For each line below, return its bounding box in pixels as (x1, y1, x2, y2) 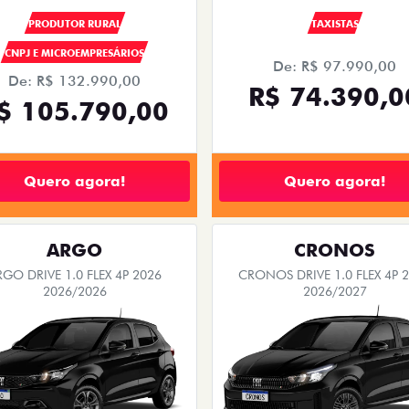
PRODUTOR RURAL (27, 17, 121, 31)
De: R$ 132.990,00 (8, 72, 141, 90)
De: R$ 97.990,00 (273, 58, 396, 76)
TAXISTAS (310, 17, 359, 31)
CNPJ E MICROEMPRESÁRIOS (4, 47, 144, 60)
